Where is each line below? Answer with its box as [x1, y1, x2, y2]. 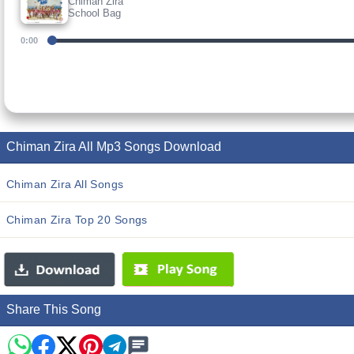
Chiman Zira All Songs [6, 178, 124, 190]
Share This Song [6, 303, 101, 316]
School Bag [68, 6, 121, 19]
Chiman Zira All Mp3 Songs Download [6, 140, 221, 153]
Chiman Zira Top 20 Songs [6, 213, 148, 226]
